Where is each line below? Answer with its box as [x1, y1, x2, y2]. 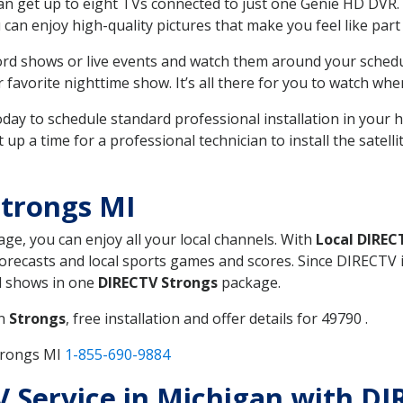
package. [218, 272, 281, 292]
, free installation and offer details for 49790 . [66, 308, 368, 328]
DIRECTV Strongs [98, 272, 218, 292]
